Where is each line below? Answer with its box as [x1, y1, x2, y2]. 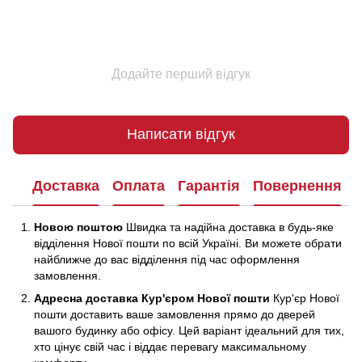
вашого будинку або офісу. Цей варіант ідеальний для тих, [34, 324, 344, 338]
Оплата [112, 178, 165, 195]
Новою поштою [34, 220, 123, 234]
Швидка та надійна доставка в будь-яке [123, 220, 334, 234]
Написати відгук [127, 126, 235, 143]
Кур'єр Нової [270, 292, 339, 305]
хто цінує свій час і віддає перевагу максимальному [34, 340, 306, 354]
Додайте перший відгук [112, 66, 250, 81]
